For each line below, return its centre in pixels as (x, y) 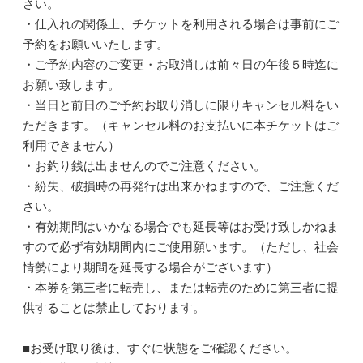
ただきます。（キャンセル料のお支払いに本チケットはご (180, 125)
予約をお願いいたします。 (95, 44)
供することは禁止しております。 (113, 307)
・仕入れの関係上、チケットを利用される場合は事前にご (180, 24)
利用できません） (83, 145)
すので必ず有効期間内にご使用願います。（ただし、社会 (180, 247)
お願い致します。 (71, 85)
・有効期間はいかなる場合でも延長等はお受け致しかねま (180, 226)
